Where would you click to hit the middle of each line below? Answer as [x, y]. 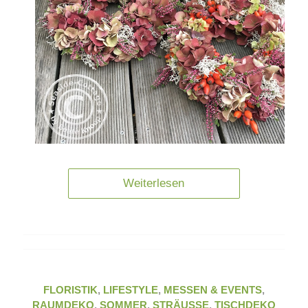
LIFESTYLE [130, 289]
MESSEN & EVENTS [212, 289]
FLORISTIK [70, 289]
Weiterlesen [154, 183]
